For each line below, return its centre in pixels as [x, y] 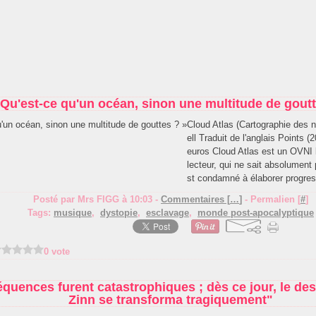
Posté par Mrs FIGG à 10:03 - [97, 199]
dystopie [119, 213]
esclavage [168, 213]
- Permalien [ [271, 199]
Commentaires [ [195, 199]
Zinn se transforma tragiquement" [171, 300]
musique [73, 213]
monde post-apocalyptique [256, 213]
